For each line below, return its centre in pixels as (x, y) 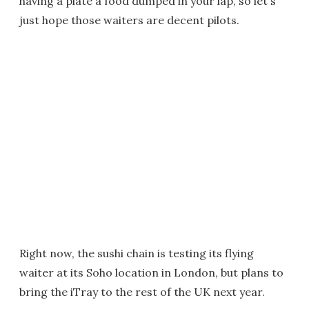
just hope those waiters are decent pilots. (129, 20)
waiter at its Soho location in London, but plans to (151, 272)
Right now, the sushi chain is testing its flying (137, 253)
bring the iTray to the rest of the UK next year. (142, 292)
